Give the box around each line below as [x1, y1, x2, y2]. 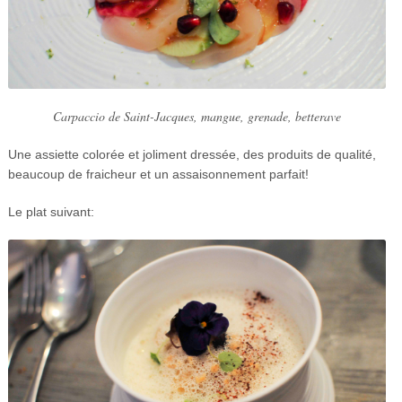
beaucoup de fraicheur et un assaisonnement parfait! [7, 166, 309, 181]
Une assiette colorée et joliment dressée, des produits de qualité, [7, 146, 376, 162]
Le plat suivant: [7, 204, 94, 219]
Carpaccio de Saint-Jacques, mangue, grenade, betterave [53, 107, 341, 125]
